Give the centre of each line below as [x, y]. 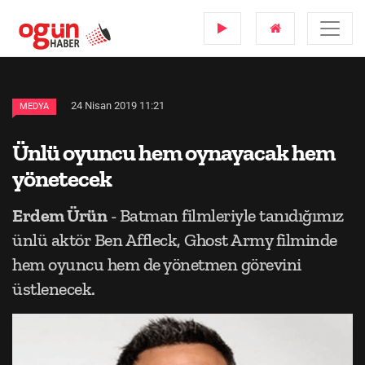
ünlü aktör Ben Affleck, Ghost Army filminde [175, 240]
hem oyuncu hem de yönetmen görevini [157, 264]
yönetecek [62, 178]
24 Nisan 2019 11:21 [118, 106]
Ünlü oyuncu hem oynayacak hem [174, 152]
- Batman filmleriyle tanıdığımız [225, 215]
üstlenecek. [54, 289]
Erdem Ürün [59, 215]
